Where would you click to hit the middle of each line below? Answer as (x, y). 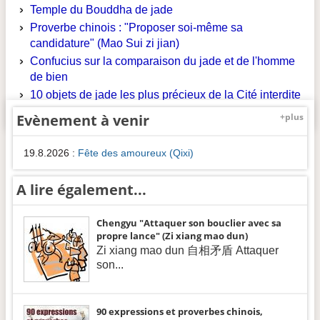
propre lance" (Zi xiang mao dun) (172, 236)
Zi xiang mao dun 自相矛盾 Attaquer (187, 250)
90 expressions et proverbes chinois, (180, 311)
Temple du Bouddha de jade (101, 10)
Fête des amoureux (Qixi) (136, 153)
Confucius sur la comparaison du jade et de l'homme (162, 61)
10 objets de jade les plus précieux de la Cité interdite (165, 95)
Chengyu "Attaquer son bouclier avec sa (189, 223)
